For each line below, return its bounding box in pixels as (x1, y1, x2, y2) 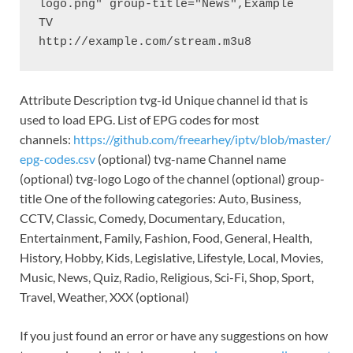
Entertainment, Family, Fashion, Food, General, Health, (20, 229, 312, 245)
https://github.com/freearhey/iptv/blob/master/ (73, 131, 331, 147)
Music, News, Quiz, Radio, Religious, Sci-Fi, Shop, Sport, (20, 269, 314, 284)
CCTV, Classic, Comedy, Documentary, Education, (20, 210, 284, 225)
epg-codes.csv (20, 150, 95, 166)
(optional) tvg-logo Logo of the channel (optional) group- (20, 170, 325, 186)
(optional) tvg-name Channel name (95, 150, 286, 166)
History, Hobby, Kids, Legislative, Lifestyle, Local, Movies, (20, 249, 323, 265)
